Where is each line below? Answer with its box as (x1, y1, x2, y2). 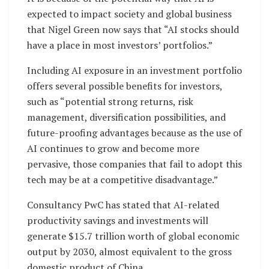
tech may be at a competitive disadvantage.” (27, 172, 218, 186)
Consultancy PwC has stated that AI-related (27, 198, 219, 211)
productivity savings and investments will (27, 213, 208, 227)
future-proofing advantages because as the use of (27, 125, 242, 139)
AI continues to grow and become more (27, 141, 199, 155)
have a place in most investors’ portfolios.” (27, 38, 213, 52)
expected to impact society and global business (27, 7, 232, 20)
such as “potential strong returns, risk (27, 94, 193, 108)
